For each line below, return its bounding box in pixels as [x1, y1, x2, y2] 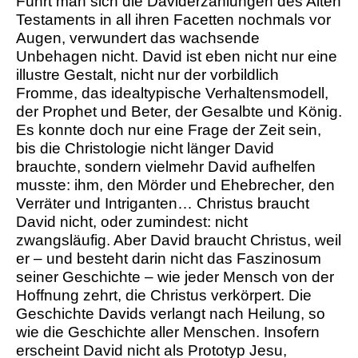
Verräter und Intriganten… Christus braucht [16, 195, 309, 213]
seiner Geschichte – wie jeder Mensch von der [16, 268, 334, 286]
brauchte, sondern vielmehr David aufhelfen [16, 158, 316, 176]
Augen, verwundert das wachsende [16, 30, 260, 47]
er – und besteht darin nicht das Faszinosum [16, 250, 321, 268]
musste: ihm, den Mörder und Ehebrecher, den [16, 177, 335, 194]
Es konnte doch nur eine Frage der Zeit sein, [16, 121, 321, 139]
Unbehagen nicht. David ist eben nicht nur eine [16, 48, 337, 66]
